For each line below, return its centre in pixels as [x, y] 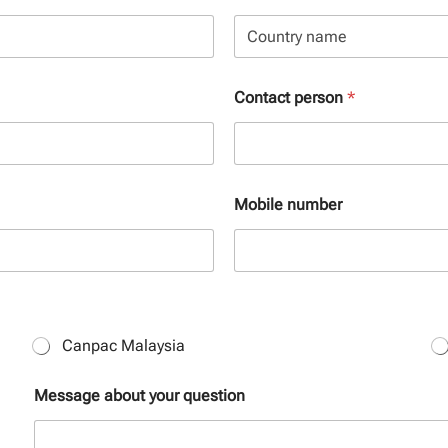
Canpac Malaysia [124, 345]
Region [254, 41]
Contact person [290, 97]
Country [257, 65]
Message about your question [140, 395]
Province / [262, 24]
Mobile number [288, 204]
